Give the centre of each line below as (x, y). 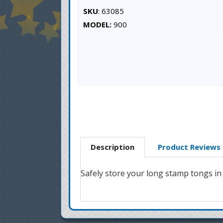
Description (112, 147)
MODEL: (97, 24)
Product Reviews (189, 147)
